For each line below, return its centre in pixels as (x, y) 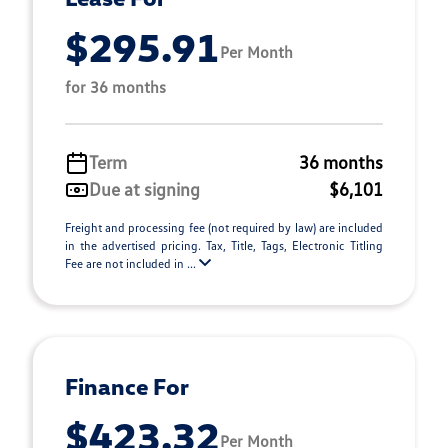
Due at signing (144, 189)
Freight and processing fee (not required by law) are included (224, 227)
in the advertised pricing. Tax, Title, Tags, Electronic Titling (224, 245)
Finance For (127, 386)
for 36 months (115, 87)
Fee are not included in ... (132, 263)
